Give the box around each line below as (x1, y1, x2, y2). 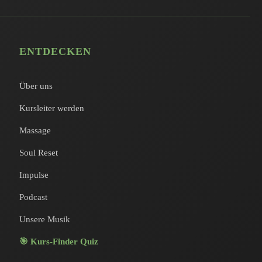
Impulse (19, 170, 49, 180)
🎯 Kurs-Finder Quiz (19, 237, 99, 246)
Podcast (19, 192, 48, 202)
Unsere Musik (19, 215, 71, 224)
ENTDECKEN (19, 46, 92, 57)
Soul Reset (19, 148, 58, 157)
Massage (19, 126, 51, 135)
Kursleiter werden (19, 104, 85, 113)
